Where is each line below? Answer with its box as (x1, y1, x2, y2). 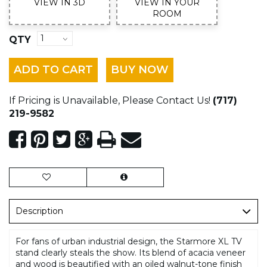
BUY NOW (111, 63, 169, 76)
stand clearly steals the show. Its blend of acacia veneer (15, 247, 246, 258)
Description (15, 205, 63, 216)
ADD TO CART (14, 63, 93, 76)
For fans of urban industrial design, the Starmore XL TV (15, 235, 242, 247)
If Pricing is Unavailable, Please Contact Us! (9, 94, 210, 106)
